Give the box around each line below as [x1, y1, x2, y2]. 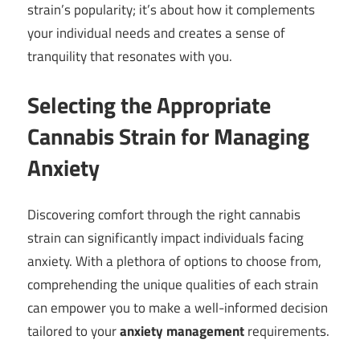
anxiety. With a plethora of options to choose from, [27, 251, 321, 272]
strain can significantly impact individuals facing [27, 227, 304, 249]
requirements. [244, 321, 329, 342]
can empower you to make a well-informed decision [27, 297, 328, 319]
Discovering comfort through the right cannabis [27, 204, 301, 226]
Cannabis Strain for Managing [27, 118, 309, 153]
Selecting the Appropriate [27, 87, 271, 122]
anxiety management [120, 321, 244, 342]
